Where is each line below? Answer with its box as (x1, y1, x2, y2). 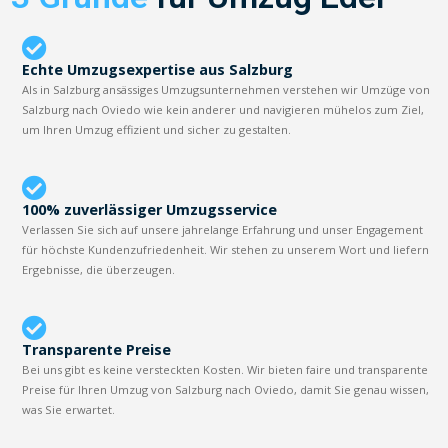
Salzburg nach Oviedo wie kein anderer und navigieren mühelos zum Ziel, (22, 101, 425, 117)
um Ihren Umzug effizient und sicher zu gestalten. (22, 121, 292, 137)
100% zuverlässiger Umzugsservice (22, 199, 278, 219)
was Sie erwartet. (22, 401, 116, 417)
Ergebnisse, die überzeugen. (22, 261, 176, 277)
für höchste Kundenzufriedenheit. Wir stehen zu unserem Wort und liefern (22, 241, 430, 257)
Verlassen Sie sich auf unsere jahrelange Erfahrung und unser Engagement (22, 221, 424, 237)
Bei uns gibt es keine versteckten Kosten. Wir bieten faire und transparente (22, 361, 429, 377)
